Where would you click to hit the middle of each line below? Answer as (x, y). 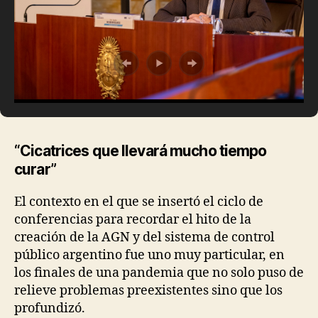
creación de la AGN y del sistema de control (144, 238)
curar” (35, 170)
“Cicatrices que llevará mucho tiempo (141, 151)
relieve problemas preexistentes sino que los (148, 291)
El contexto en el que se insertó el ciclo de (139, 202)
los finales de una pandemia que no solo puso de (159, 273)
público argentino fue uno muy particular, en (149, 256)
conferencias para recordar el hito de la (133, 220)
